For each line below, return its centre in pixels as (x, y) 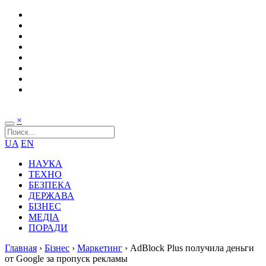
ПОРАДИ (48, 228)
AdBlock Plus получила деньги (192, 248)
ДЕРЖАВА (51, 196)
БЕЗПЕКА (50, 185)
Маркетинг (100, 248)
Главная (21, 248)
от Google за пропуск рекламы (66, 259)
